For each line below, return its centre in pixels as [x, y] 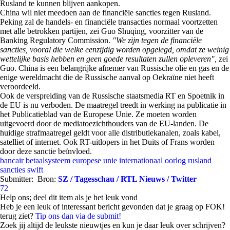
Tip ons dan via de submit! [78, 216]
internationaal [141, 160]
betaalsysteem [48, 160]
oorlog [175, 160]
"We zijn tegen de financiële [157, 40]
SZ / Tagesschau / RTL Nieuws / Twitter [127, 179]
